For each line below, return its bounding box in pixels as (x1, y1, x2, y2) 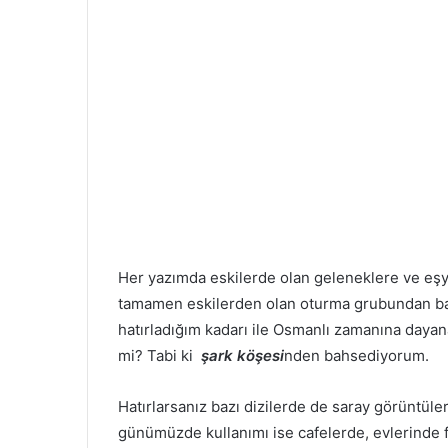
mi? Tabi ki (118, 346, 201, 366)
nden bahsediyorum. (284, 346, 429, 366)
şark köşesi (201, 346, 284, 366)
